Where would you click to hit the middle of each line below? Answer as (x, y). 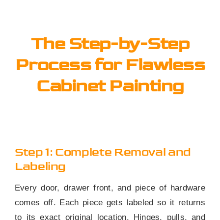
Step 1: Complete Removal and (103, 152)
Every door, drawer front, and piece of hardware (110, 188)
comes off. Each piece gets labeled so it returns (110, 203)
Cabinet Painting (110, 86)
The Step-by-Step (110, 44)
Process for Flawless (110, 65)
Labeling (40, 166)
